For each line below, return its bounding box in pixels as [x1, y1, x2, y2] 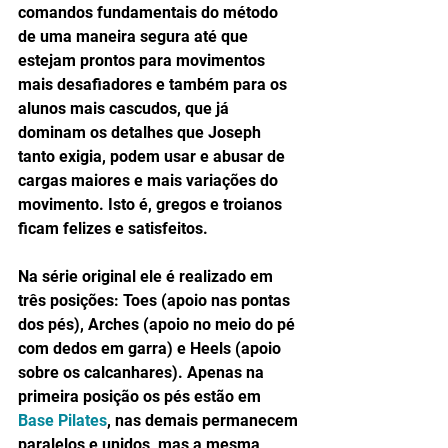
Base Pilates [18, 411, 107, 430]
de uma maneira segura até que [18, 27, 252, 46]
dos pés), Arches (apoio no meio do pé [18, 315, 299, 334]
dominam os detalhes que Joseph [18, 123, 265, 142]
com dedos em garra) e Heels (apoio [18, 339, 285, 358]
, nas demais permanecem [107, 411, 302, 430]
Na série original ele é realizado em [18, 267, 277, 286]
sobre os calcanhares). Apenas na [18, 363, 268, 382]
